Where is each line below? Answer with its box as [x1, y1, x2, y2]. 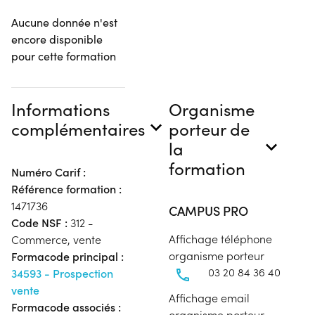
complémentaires [11, 117, 145, 141]
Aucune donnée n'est [11, 15, 117, 30]
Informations [11, 98, 110, 121]
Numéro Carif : [11, 165, 86, 180]
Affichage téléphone [169, 231, 272, 247]
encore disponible [11, 32, 103, 47]
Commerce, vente [11, 232, 101, 247]
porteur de [169, 117, 250, 141]
